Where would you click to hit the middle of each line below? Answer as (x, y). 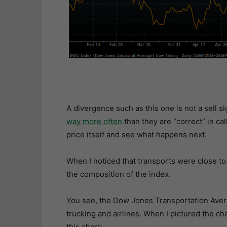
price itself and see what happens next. (136, 134)
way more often (94, 121)
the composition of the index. (118, 174)
